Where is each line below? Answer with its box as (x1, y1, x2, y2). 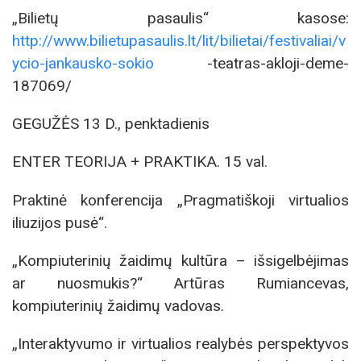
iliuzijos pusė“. (12, 213, 107, 232)
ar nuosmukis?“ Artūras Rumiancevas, (12, 273, 349, 293)
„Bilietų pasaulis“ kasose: (12, 9, 349, 28)
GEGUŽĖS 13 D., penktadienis (12, 114, 210, 134)
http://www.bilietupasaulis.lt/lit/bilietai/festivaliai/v (12, 31, 346, 51)
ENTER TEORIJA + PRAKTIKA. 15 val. (12, 152, 268, 172)
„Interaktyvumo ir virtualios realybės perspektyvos (12, 334, 349, 353)
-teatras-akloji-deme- (154, 54, 349, 73)
